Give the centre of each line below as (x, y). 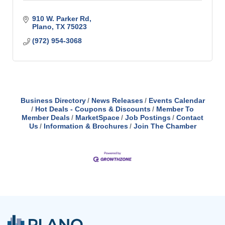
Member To (175, 109)
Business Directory (53, 100)
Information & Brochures (86, 126)
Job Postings (148, 118)
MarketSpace (97, 118)
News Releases (117, 100)
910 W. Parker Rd (61, 19)
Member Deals (46, 118)
